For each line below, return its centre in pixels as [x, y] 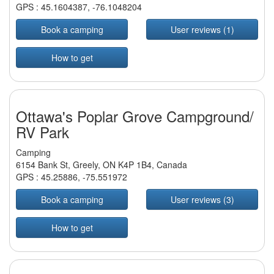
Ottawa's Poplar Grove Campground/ [135, 116]
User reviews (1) [202, 30]
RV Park [43, 132]
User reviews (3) [202, 200]
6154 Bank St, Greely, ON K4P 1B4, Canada [102, 165]
